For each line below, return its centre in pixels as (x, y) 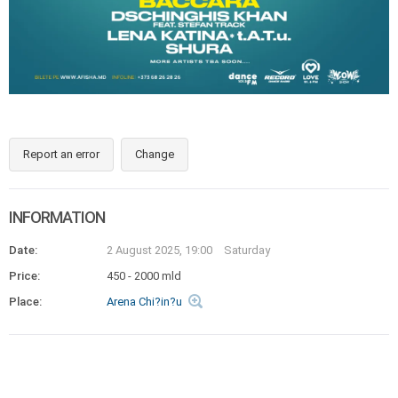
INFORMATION (57, 217)
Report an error (61, 154)
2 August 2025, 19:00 (161, 250)
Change (155, 154)
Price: (24, 276)
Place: (25, 302)
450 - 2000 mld (144, 276)
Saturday (247, 250)
